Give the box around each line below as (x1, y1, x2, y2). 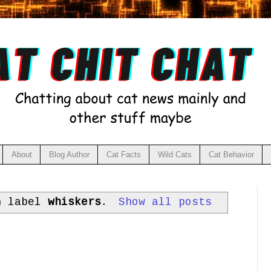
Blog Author (48, 149, 90, 159)
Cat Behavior (208, 149, 254, 159)
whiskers (47, 195, 101, 208)
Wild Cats (157, 149, 192, 159)
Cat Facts (106, 149, 141, 159)
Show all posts (119, 195, 212, 208)
